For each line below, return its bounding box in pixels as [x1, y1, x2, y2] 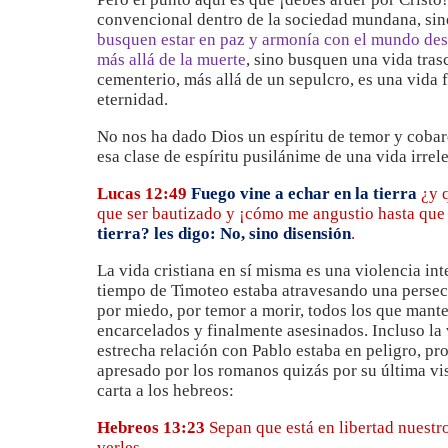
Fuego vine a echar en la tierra [191, 184, 417, 203]
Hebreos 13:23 [97, 418, 205, 437]
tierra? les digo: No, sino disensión [97, 224, 351, 243]
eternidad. [97, 90, 168, 109]
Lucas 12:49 [97, 184, 187, 203]
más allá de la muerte [97, 50, 246, 69]
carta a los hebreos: [97, 381, 234, 400]
